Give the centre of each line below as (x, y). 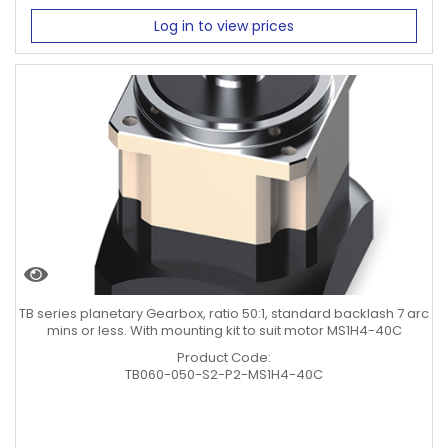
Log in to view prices (224, 26)
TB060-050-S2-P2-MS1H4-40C (224, 374)
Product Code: (224, 357)
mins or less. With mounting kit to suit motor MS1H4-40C (224, 330)
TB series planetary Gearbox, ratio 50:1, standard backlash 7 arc (224, 313)
